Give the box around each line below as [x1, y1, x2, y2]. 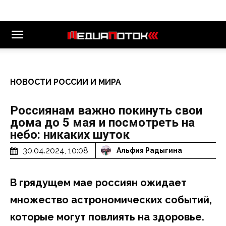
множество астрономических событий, [10, 193, 212, 206]
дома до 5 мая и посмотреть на [10, 116, 195, 130]
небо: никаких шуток [10, 128, 130, 142]
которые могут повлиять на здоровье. [10, 210, 204, 223]
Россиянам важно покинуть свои [10, 103, 202, 118]
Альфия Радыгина [117, 146, 182, 155]
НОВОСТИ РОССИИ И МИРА [10, 77, 121, 87]
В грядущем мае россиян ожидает [10, 176, 187, 189]
